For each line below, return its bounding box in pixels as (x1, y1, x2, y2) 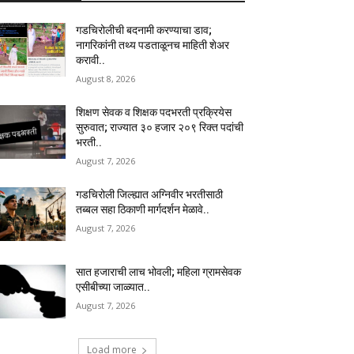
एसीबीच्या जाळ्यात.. (76, 281, 151, 294)
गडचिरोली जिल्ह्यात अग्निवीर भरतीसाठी (76, 188, 224, 201)
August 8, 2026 (76, 73, 136, 85)
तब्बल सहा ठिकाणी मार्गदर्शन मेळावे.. (76, 203, 210, 217)
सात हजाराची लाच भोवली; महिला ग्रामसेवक (76, 265, 242, 279)
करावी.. (76, 54, 106, 67)
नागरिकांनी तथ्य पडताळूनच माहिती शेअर (76, 39, 230, 52)
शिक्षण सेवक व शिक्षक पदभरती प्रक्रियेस (76, 106, 232, 119)
